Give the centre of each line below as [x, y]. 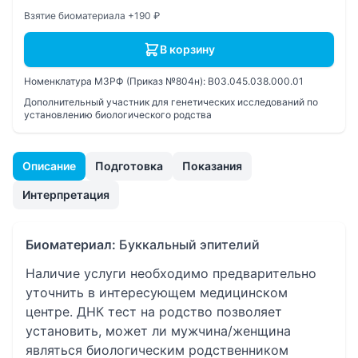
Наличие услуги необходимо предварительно [171, 273]
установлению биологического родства [118, 115]
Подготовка [129, 166]
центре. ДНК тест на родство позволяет [154, 312]
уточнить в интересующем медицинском [157, 292]
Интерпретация [66, 195]
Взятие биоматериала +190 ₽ [92, 16]
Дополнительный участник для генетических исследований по [171, 102]
